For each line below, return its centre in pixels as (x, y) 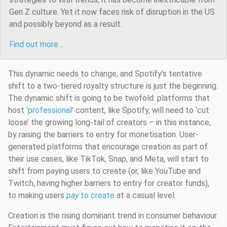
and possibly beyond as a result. (66, 24)
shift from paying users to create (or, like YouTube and (104, 171)
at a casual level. (145, 196)
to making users (37, 196)
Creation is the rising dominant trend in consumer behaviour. (113, 216)
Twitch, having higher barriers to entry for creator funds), (109, 183)
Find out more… (36, 45)
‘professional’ (50, 110)
